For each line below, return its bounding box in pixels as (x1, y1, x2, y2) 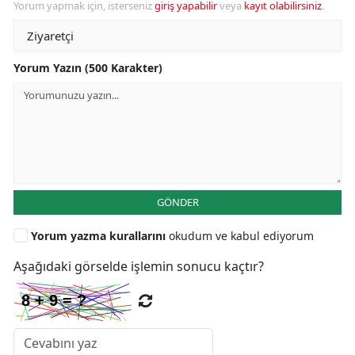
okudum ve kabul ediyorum (169, 227, 314, 243)
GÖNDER (156, 194, 199, 209)
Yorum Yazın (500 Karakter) (13, 59, 162, 75)
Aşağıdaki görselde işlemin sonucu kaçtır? (13, 257, 264, 275)
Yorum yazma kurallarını (31, 227, 169, 243)
